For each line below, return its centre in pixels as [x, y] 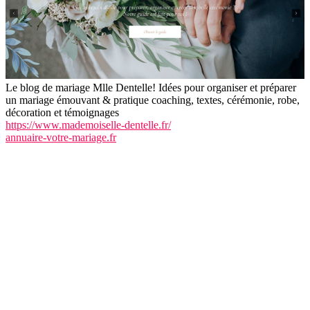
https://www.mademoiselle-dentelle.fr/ [88, 125]
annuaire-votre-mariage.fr [61, 138]
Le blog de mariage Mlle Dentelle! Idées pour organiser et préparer [151, 88]
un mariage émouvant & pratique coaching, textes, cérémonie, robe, [153, 100]
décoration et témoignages [62, 113]
